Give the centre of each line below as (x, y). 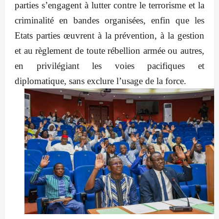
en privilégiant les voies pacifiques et (109, 66)
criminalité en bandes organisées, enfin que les (109, 21)
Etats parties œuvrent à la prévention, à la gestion (109, 36)
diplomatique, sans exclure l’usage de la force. (100, 81)
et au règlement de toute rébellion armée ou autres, (109, 51)
